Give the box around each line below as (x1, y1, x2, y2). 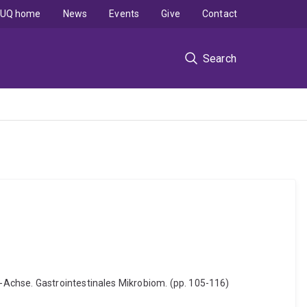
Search (202, 51, 236, 65)
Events (109, 8, 140, 19)
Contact (201, 8, 237, 19)
